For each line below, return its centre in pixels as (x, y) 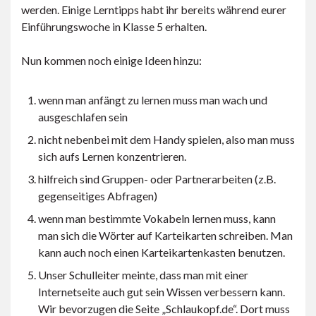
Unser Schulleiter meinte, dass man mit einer (143, 274)
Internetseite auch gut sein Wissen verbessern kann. (162, 291)
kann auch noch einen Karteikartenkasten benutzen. (162, 252)
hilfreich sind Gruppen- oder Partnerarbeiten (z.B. (157, 178)
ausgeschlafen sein (83, 116)
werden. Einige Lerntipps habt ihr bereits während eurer (154, 9)
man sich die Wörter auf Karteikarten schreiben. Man (165, 235)
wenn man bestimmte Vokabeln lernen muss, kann (157, 218)
